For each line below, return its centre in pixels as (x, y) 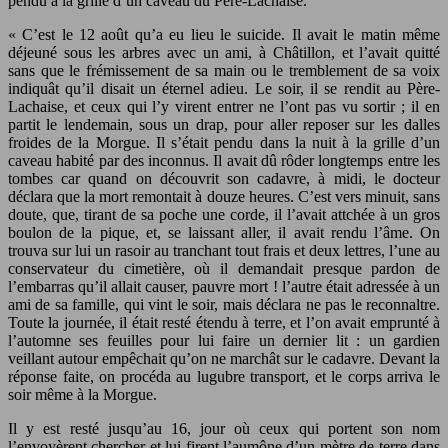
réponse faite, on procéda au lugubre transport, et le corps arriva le (224, 376)
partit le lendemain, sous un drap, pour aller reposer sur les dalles (224, 124)
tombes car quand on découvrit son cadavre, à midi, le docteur (224, 178)
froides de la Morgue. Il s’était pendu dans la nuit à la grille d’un (224, 142)
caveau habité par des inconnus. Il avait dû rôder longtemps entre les (224, 160)
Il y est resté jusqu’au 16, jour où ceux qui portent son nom (224, 428)
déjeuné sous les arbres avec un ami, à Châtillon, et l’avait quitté (224, 52)
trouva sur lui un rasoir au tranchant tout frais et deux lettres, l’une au (224, 250)
